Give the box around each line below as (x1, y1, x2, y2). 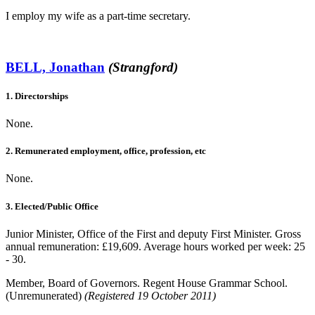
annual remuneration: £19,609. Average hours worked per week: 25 (6, 240, 305, 252)
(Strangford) (108, 59, 178, 75)
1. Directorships (6, 90, 68, 101)
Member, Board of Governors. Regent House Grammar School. (6, 276, 288, 289)
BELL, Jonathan (6, 59, 105, 75)
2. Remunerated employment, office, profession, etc (6, 146, 206, 157)
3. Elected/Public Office (6, 200, 98, 212)
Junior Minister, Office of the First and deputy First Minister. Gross (6, 227, 301, 240)
